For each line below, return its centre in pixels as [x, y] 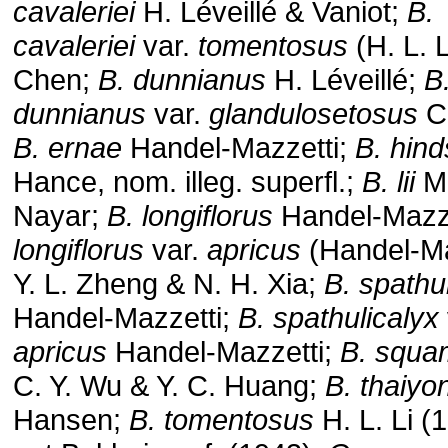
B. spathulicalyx [338, 317]
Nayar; [60, 215]
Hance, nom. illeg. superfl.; [187, 181]
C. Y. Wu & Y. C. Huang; [169, 385]
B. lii [388, 181]
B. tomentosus [221, 419]
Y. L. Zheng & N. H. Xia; [168, 283]
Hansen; [71, 419]
